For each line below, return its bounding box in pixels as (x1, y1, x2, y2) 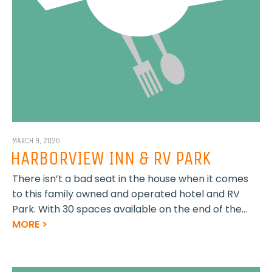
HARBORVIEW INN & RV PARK (10, 146, 211, 169)
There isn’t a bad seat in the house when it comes (12, 172, 248, 186)
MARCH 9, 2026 (12, 135, 60, 146)
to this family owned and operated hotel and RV (12, 187, 240, 202)
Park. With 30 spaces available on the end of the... (12, 202, 247, 217)
